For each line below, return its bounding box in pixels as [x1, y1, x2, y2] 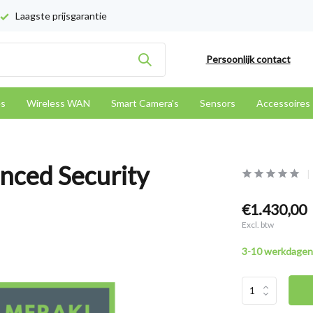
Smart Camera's [111, 97, 179, 109]
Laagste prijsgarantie [13, 10, 107, 22]
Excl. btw [241, 219, 274, 230]
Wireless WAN [27, 97, 90, 109]
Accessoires [256, 97, 310, 109]
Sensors [200, 97, 235, 109]
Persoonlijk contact [205, 53, 291, 65]
